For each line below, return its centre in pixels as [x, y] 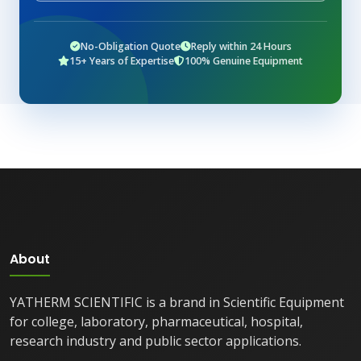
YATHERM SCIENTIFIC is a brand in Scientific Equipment [177, 302]
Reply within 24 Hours [241, 46]
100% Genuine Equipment [244, 60]
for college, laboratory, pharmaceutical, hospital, [156, 321]
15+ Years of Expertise [122, 60]
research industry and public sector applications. [156, 340]
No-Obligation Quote [130, 46]
